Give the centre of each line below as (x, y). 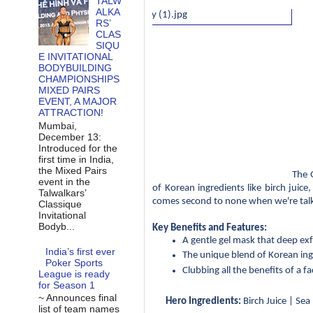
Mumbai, (57, 125)
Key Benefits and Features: (210, 228)
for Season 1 (66, 285)
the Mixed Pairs (72, 170)
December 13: (70, 137)
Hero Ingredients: (203, 301)
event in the (64, 181)
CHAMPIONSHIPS (79, 79)
